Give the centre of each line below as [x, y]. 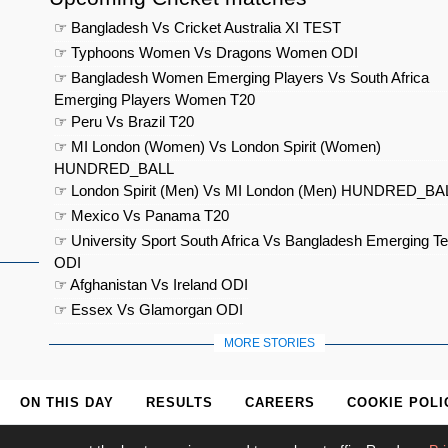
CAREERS [280, 403]
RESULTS [179, 403]
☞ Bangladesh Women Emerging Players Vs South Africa [241, 78]
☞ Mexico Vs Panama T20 [141, 216]
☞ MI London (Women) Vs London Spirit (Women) [217, 147]
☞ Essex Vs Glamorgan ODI [148, 310]
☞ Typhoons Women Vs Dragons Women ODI [206, 53]
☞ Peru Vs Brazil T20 [124, 122]
